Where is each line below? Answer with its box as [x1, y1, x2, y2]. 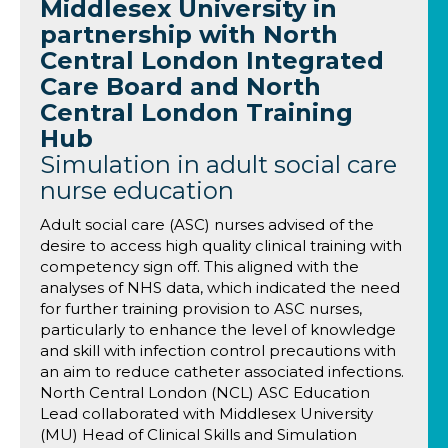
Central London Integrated [40, 46, 384, 75]
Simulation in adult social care [40, 150, 397, 179]
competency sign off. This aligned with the [40, 257, 359, 276]
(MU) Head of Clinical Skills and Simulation [40, 425, 357, 444]
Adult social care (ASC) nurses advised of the [40, 215, 374, 234]
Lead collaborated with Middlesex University [40, 404, 373, 423]
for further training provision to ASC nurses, [40, 299, 362, 318]
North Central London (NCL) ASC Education [40, 383, 370, 402]
